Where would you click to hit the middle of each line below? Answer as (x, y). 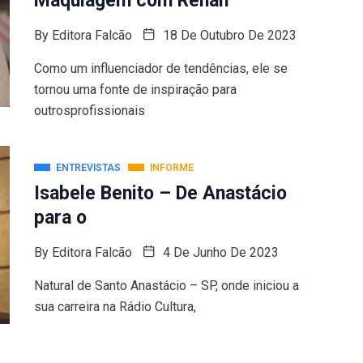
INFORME (171, 168)
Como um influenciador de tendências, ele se (160, 68)
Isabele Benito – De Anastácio (160, 193)
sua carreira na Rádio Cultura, (115, 307)
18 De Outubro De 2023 (228, 35)
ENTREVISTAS (88, 168)
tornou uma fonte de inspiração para (135, 90)
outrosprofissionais (89, 111)
